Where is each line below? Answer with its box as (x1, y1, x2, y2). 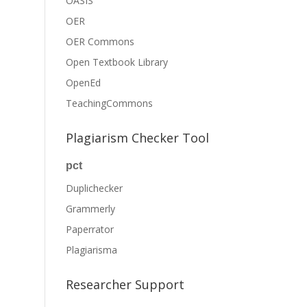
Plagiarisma (66, 243, 118, 256)
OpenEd (66, 76, 101, 89)
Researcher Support (66, 276, 185, 293)
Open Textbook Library (66, 56, 169, 69)
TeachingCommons (66, 97, 153, 110)
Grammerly (66, 202, 116, 215)
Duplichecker (66, 182, 123, 195)
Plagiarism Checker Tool (66, 130, 210, 146)
